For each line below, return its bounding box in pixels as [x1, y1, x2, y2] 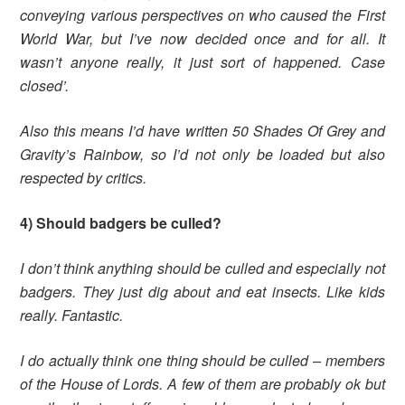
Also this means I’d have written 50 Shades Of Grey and [20, 120, 385, 142]
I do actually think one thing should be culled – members [20, 350, 385, 372]
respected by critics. [20, 167, 151, 189]
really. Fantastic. [20, 305, 124, 326]
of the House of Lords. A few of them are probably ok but [20, 373, 385, 395]
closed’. [20, 75, 70, 97]
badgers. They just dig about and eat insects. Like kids [20, 281, 385, 303]
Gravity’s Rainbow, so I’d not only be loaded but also [20, 144, 385, 165]
